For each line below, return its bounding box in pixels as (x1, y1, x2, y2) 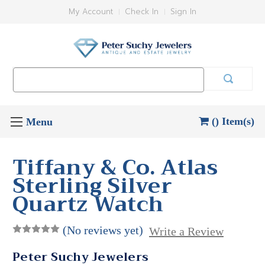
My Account (69, 6, 113, 17)
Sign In (170, 6, 196, 17)
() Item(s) (212, 115, 255, 127)
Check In (125, 6, 159, 17)
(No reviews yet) (63, 223, 143, 237)
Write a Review (148, 224, 224, 238)
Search (13, 68, 40, 79)
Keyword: (13, 80, 47, 91)
